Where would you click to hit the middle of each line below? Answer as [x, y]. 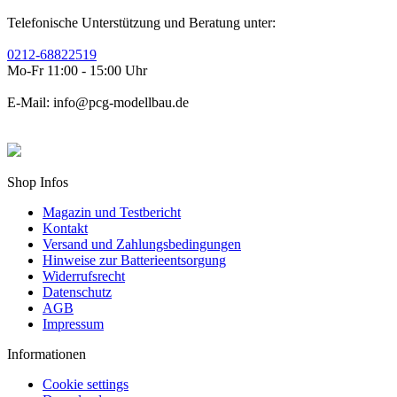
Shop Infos [38, 182]
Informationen [47, 354]
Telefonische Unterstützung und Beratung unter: [141, 22]
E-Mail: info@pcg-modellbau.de [98, 102]
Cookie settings [86, 384]
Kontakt [65, 228]
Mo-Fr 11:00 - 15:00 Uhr [77, 70]
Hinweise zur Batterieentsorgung [134, 260]
